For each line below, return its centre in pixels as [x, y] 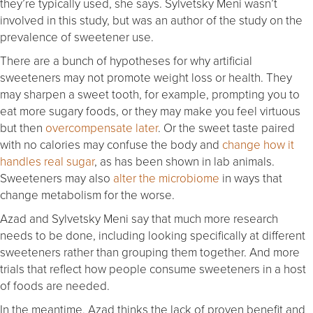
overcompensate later [102, 127]
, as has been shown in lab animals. [184, 161]
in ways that [251, 177]
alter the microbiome [166, 177]
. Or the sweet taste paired [226, 127]
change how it [258, 144]
